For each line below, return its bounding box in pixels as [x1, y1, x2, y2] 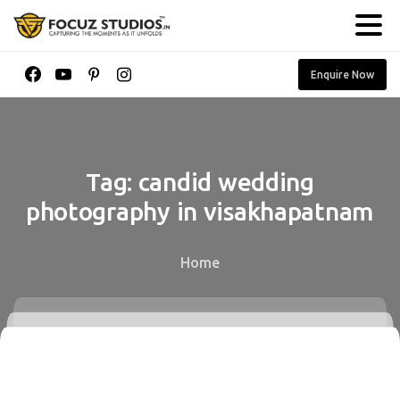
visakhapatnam [203, 197, 375, 226]
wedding [217, 168, 314, 196]
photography [25, 197, 171, 226]
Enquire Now [311, 68, 374, 80]
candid [137, 168, 212, 196]
